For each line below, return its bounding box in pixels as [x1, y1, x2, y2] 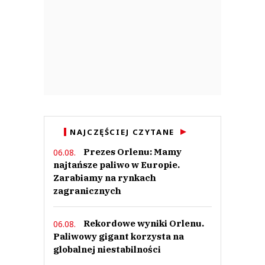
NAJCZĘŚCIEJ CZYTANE [70, 126, 174, 137]
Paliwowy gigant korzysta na [53, 230, 184, 242]
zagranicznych [53, 185, 121, 196]
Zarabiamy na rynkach [53, 172, 156, 183]
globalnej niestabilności [53, 243, 161, 255]
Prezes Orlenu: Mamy [83, 146, 182, 157]
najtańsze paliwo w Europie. [53, 159, 180, 170]
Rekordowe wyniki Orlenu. [83, 217, 204, 229]
